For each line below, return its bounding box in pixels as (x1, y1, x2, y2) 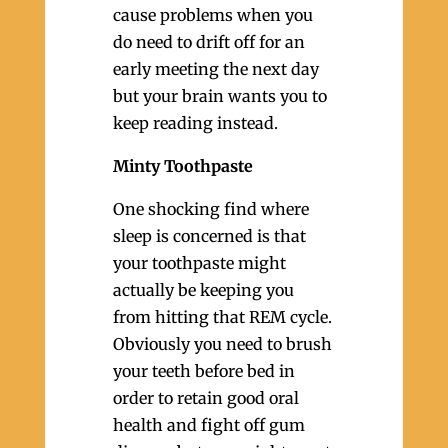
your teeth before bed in (112, 361, 295, 381)
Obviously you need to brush (112, 334, 332, 354)
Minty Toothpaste (112, 156, 253, 176)
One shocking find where (112, 199, 309, 219)
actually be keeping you (112, 280, 294, 300)
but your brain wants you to (112, 86, 327, 106)
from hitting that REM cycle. (112, 307, 332, 327)
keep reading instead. (112, 113, 278, 133)
